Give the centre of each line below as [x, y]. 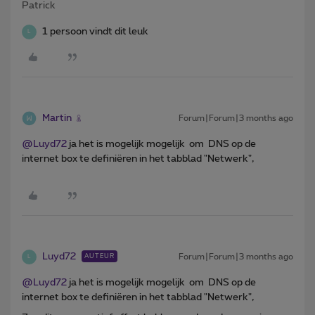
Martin [57, 118]
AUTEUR [99, 256]
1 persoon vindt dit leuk [95, 31]
